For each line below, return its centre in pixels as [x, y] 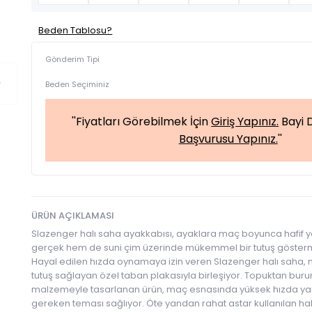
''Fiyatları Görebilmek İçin [142, 122]
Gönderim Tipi [73, 59]
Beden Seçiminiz [78, 84]
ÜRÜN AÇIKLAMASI [73, 216]
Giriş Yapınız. [245, 122]
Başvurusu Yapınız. [228, 139]
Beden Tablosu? [76, 30]
